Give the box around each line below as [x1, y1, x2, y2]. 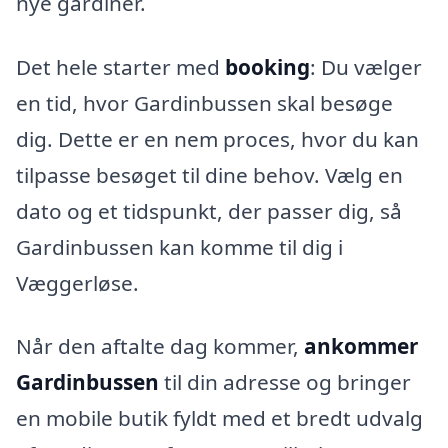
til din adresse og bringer [159, 368, 411, 397]
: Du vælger [310, 52, 422, 81]
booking [225, 52, 310, 81]
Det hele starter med [16, 52, 225, 81]
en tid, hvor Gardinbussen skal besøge [16, 88, 393, 117]
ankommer [304, 332, 418, 361]
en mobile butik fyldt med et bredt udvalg [16, 404, 423, 433]
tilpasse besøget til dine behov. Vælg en [16, 160, 403, 189]
